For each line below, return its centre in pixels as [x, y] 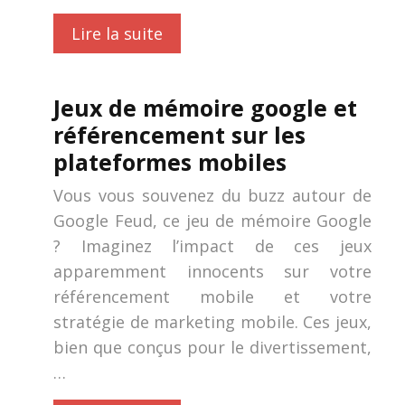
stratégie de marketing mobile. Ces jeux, [212, 322]
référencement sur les [180, 135]
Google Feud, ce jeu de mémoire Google [212, 221]
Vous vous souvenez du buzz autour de [212, 195]
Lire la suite [118, 33]
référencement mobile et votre [212, 297]
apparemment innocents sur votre [212, 271]
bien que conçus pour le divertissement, [212, 347]
